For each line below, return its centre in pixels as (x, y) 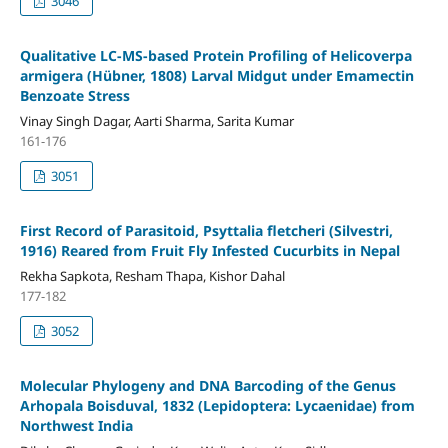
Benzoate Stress (74, 95)
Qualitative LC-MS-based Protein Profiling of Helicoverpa (215, 55)
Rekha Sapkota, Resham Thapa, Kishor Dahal (152, 275)
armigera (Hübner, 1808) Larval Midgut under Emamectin (216, 75)
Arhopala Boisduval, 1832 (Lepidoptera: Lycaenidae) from (217, 405)
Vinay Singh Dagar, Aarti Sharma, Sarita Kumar (156, 120)
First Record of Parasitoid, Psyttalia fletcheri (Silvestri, (206, 230)
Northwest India (76, 425)
